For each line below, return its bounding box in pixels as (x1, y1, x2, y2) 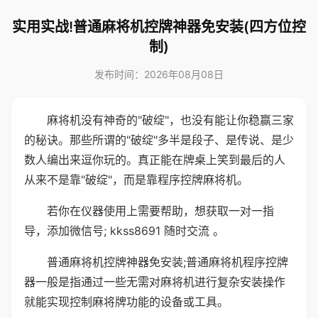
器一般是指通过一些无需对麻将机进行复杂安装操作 (24, 275, 285, 289)
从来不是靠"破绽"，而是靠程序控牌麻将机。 (24, 172, 248, 187)
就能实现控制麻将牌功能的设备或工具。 (24, 295, 229, 309)
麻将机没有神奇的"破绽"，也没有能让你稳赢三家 (47, 113, 294, 127)
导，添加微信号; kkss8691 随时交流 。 (24, 224, 224, 238)
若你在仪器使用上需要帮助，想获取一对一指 (47, 204, 274, 218)
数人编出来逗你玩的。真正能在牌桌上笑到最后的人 (24, 153, 285, 167)
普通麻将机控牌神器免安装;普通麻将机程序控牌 (47, 255, 288, 269)
